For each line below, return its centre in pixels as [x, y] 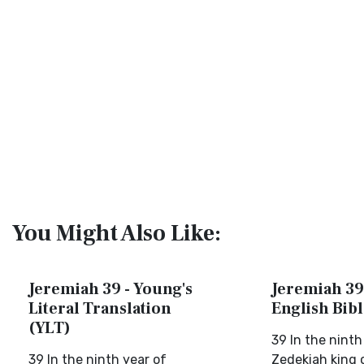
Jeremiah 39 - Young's [110, 289]
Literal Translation [100, 309]
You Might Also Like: [117, 233]
